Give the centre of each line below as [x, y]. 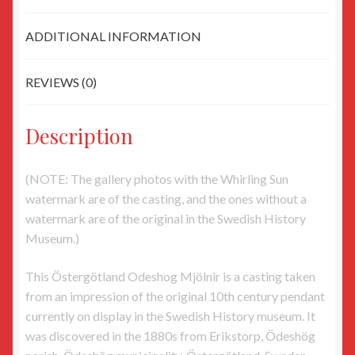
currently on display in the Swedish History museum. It [170, 315]
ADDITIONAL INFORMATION [113, 36]
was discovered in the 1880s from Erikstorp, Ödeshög [170, 335]
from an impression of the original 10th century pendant [175, 296]
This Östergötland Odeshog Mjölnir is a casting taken [170, 276]
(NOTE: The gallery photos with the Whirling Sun [157, 178]
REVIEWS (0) [61, 82]
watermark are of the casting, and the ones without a [166, 198]
